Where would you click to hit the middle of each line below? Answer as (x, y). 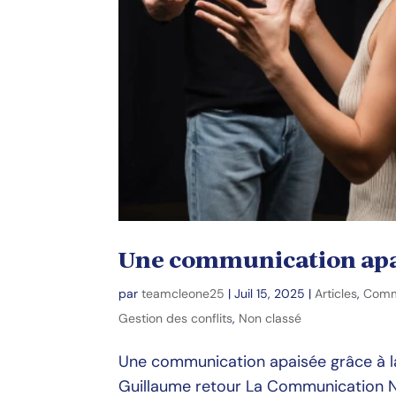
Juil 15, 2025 (270, 293)
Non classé (270, 318)
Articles (336, 293)
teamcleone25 (183, 293)
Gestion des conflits (176, 318)
